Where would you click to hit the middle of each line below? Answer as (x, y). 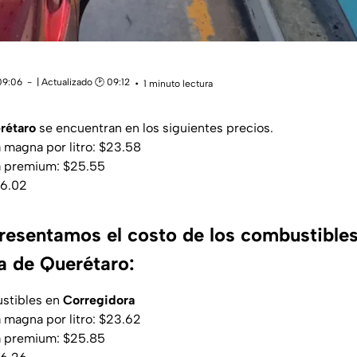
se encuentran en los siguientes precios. (155, 128)
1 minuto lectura (178, 83)
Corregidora (99, 300)
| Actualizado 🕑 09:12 (83, 82)
